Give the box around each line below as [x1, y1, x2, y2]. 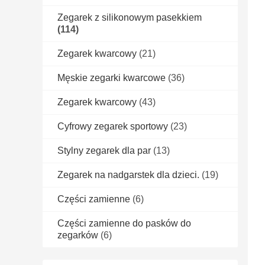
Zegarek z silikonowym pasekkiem [57, 12, 202, 23]
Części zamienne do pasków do [57, 218, 191, 229]
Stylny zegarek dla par [57, 146, 151, 156]
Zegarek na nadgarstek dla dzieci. [57, 170, 199, 180]
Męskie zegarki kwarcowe [57, 73, 166, 83]
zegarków [57, 230, 98, 241]
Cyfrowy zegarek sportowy [57, 121, 168, 132]
